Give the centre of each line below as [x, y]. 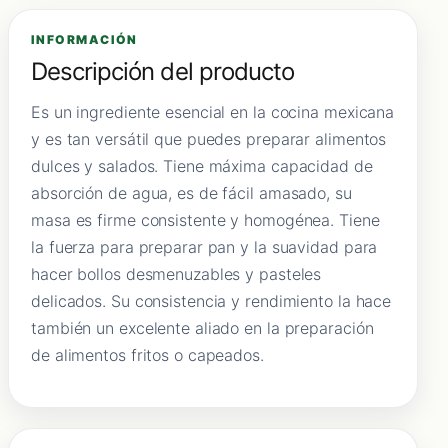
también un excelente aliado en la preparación [202, 327]
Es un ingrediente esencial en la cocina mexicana [213, 111]
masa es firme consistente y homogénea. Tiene [205, 219]
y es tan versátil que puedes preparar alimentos [209, 138]
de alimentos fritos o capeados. [147, 354]
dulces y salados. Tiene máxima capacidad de [202, 165]
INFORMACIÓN [84, 39]
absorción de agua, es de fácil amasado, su [191, 192]
